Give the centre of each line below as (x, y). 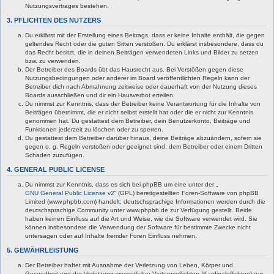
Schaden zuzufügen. (55, 155)
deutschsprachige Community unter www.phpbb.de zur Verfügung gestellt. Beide (139, 210)
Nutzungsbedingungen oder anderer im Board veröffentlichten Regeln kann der (137, 78)
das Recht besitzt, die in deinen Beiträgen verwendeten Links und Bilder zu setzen (142, 52)
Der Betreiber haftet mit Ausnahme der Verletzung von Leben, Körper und (129, 265)
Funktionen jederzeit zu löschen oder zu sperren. (94, 129)
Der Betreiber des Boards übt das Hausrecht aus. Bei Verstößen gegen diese (134, 69)
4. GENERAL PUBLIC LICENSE (56, 169)
